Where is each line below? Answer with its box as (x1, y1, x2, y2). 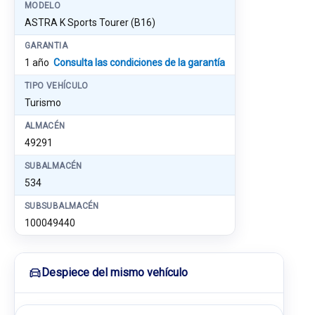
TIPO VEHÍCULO (25, 81, 89, 91)
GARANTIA (25, 41, 67, 51)
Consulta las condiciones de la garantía (53, 57, 225, 68)
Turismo (25, 97, 61, 108)
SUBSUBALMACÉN (25, 201, 99, 211)
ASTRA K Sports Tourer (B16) (25, 17, 155, 28)
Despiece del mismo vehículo (41, 266, 188, 279)
